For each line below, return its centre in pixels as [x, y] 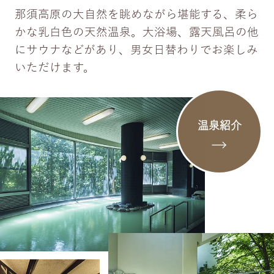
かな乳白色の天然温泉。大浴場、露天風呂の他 [136, 31]
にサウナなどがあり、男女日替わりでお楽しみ [136, 49]
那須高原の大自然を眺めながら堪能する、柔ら [136, 14]
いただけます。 [54, 67]
